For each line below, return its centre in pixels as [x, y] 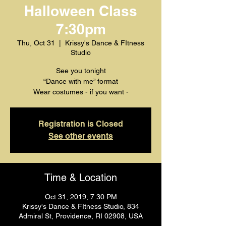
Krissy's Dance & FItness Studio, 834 [81, 206]
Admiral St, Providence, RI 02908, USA [81, 216]
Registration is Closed [81, 124]
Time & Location [81, 178]
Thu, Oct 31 [36, 43]
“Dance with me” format [81, 81]
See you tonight [81, 71]
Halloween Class [81, 11]
